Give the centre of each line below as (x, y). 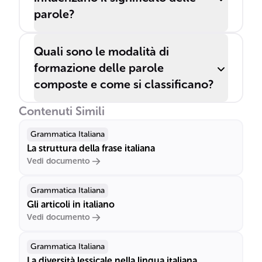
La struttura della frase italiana (91, 148)
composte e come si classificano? (124, 84)
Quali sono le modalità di (101, 51)
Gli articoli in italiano (71, 204)
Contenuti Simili (62, 111)
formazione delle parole (99, 68)
